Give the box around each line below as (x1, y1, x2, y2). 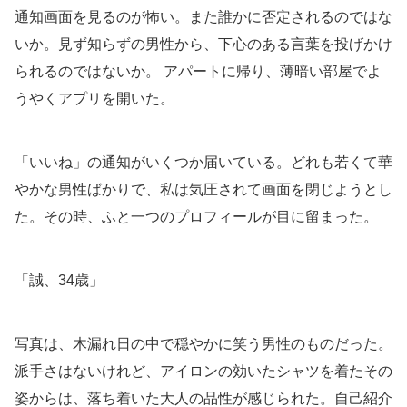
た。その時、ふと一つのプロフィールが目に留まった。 (15, 209, 378, 225)
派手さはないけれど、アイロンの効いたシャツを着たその (15, 363, 392, 380)
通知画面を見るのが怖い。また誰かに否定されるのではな (15, 9, 392, 25)
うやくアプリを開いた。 (15, 91, 174, 107)
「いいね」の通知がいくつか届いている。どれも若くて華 (15, 154, 392, 171)
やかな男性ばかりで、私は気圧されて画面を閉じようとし (15, 182, 392, 198)
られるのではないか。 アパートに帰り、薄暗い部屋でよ (15, 64, 382, 80)
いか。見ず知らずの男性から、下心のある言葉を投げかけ (15, 36, 392, 53)
